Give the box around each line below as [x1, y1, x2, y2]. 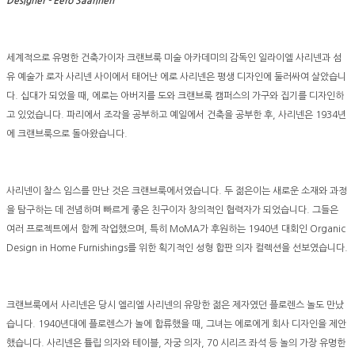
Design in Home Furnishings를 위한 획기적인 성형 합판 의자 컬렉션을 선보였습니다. [6, 243, 348, 254]
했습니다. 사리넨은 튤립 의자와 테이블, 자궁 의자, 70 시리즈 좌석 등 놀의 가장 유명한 [6, 338, 345, 349]
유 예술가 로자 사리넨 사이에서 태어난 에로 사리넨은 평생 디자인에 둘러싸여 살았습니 [6, 72, 346, 82]
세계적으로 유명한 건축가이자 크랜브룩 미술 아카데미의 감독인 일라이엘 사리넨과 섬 [6, 53, 342, 63]
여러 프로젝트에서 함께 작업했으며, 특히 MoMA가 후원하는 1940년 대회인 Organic [6, 224, 345, 235]
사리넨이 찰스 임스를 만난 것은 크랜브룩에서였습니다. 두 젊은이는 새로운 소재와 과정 [6, 186, 347, 197]
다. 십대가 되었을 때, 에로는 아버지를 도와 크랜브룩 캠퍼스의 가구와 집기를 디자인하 [6, 91, 344, 101]
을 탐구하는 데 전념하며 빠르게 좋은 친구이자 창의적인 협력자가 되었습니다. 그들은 [6, 205, 338, 216]
